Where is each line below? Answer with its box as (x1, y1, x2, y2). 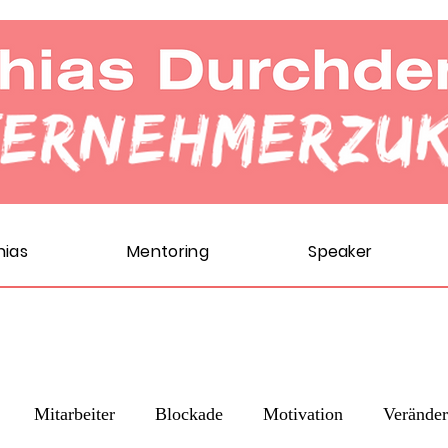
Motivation (263, 403, 343, 424)
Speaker (308, 240, 373, 263)
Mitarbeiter (34, 403, 115, 424)
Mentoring (127, 240, 210, 263)
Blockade (155, 403, 223, 424)
